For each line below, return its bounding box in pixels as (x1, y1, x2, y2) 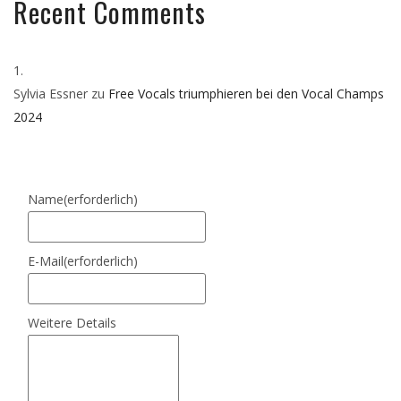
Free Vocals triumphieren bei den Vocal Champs (108, 84, 384, 102)
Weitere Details (28, 313, 116, 331)
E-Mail (28, 252, 64, 269)
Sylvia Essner (13, 84, 88, 102)
